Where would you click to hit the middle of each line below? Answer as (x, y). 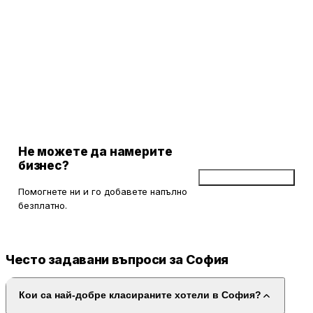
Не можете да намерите (95, 152)
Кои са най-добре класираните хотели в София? (140, 296)
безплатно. (43, 206)
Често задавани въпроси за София (117, 260)
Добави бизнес (252, 178)
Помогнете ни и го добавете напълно (103, 192)
